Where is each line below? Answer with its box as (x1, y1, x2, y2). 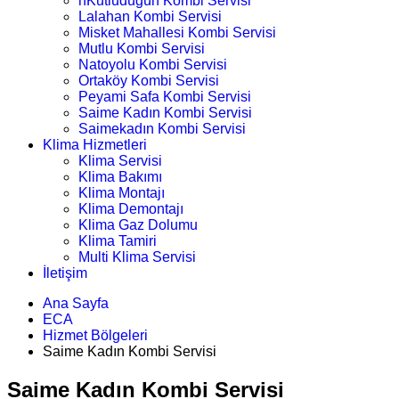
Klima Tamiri (78, 233, 157, 248)
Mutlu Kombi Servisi (78, 41, 205, 56)
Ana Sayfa (43, 296, 109, 311)
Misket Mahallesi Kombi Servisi (78, 25, 276, 40)
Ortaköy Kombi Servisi (78, 73, 219, 88)
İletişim (43, 265, 87, 281)
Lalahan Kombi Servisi (78, 9, 222, 24)
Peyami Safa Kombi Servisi (78, 89, 251, 104)
